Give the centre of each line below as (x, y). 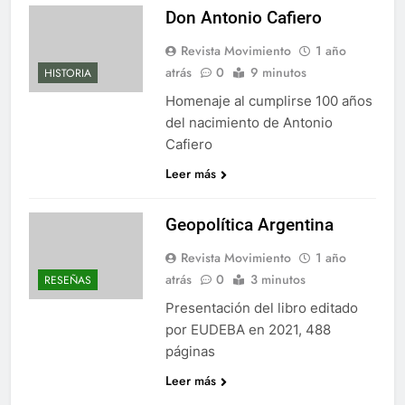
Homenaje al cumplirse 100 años (268, 100)
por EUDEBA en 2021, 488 (248, 329)
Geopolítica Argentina (249, 224)
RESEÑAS (68, 280)
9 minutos (278, 72)
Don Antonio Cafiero (243, 17)
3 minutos (278, 279)
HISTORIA (68, 73)
